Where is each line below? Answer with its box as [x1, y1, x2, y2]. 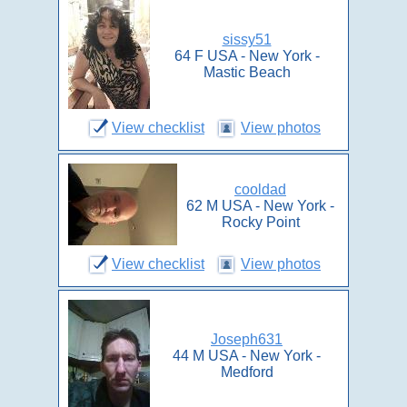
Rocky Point [221, 214, 300, 230]
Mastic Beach [203, 65, 291, 80]
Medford [220, 364, 273, 380]
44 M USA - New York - [173, 348, 321, 363]
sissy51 [222, 32, 272, 47]
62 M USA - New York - [186, 198, 334, 213]
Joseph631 [211, 332, 283, 347]
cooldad [234, 182, 286, 197]
